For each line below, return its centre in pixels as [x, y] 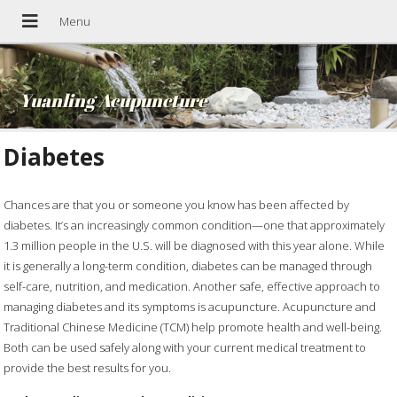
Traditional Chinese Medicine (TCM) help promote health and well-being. [193, 327]
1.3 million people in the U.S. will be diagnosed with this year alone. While [195, 246]
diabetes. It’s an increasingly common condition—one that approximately [195, 226]
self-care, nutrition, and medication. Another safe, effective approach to [192, 287]
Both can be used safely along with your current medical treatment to [185, 348]
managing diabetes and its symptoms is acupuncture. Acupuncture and [190, 307]
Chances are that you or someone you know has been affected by [177, 205]
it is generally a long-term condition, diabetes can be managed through [188, 266]
